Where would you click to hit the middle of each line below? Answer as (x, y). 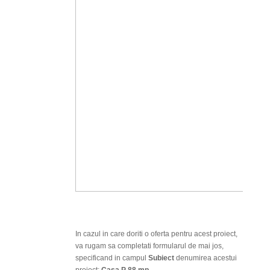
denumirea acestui (206, 258)
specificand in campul (112, 258)
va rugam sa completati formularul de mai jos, (149, 246)
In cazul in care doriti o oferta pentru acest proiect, (156, 234)
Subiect (161, 258)
